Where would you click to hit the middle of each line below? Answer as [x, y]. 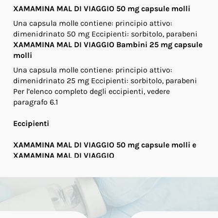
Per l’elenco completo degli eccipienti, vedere [91, 91]
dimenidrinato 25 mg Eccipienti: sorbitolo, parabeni [105, 81]
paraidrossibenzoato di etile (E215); [77, 206]
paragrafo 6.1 [35, 102]
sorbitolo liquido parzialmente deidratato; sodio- [102, 195]
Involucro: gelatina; [47, 185]
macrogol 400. [146, 170]
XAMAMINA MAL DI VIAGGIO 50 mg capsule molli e [104, 145]
